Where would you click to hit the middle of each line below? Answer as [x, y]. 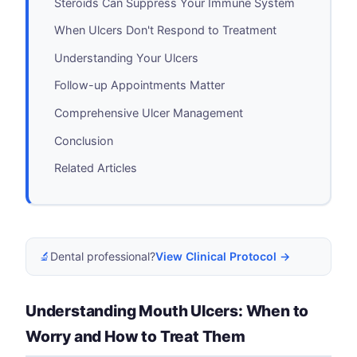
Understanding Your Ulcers [126, 57]
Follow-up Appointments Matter [139, 85]
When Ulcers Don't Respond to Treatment [165, 30]
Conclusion [84, 140]
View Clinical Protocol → [223, 257]
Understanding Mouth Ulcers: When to [167, 311]
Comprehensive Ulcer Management [149, 113]
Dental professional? [103, 257]
